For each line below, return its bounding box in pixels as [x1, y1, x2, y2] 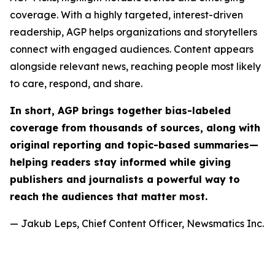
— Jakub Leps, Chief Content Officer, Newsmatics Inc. [10, 217, 264, 230]
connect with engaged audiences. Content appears [10, 43, 254, 55]
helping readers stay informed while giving [10, 156, 231, 168]
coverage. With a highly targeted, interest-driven [10, 9, 243, 21]
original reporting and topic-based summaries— [10, 139, 258, 151]
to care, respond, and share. [10, 77, 142, 90]
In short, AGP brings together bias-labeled [10, 104, 231, 117]
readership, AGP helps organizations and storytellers [10, 26, 257, 38]
